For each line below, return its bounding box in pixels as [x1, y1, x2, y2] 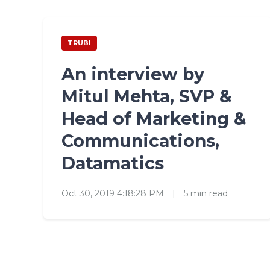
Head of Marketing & [61, 108, 246, 129]
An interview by [61, 63, 204, 84]
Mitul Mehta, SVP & [61, 86, 231, 107]
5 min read [184, 187, 228, 199]
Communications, [61, 130, 219, 151]
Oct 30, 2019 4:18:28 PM [61, 187, 166, 199]
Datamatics [61, 152, 164, 174]
